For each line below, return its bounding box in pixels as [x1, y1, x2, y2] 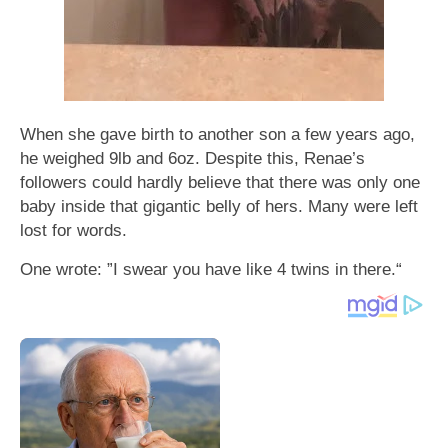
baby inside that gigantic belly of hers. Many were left [20, 196, 418, 217]
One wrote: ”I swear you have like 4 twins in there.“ [20, 259, 402, 280]
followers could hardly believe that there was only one [20, 172, 420, 193]
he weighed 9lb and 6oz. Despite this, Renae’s [20, 148, 365, 169]
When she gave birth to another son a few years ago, [20, 124, 415, 145]
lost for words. [20, 220, 127, 241]
